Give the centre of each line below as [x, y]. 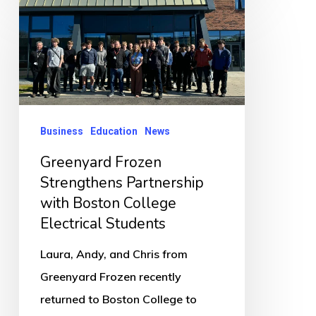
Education [114, 131]
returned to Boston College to [118, 299]
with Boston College [108, 203]
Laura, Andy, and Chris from [114, 254]
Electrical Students [103, 223]
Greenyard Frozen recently [110, 276]
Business [61, 131]
